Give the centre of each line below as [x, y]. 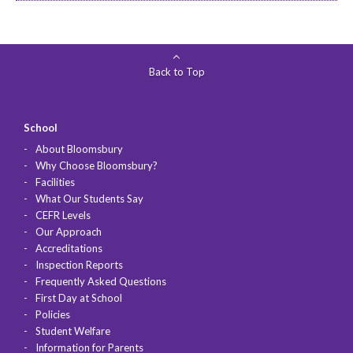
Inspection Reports [79, 265]
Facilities [55, 182]
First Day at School [79, 298]
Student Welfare [73, 331]
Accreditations [69, 249]
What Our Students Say [89, 199]
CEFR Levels [63, 216]
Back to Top [176, 72]
